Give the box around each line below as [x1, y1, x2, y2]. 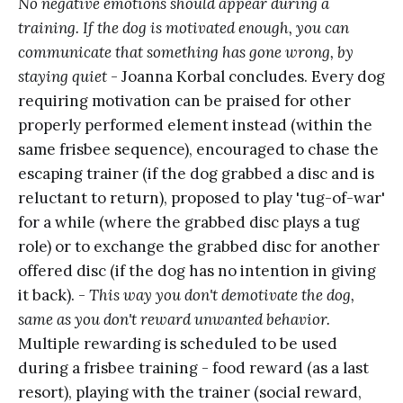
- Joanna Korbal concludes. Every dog [107, 66, 385, 86]
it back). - [18, 284, 89, 305]
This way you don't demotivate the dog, [89, 284, 354, 305]
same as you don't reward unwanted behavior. [18, 309, 330, 329]
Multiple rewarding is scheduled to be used [18, 333, 337, 354]
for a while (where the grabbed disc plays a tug [18, 211, 360, 232]
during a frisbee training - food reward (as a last [18, 357, 369, 378]
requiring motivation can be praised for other [18, 90, 351, 111]
